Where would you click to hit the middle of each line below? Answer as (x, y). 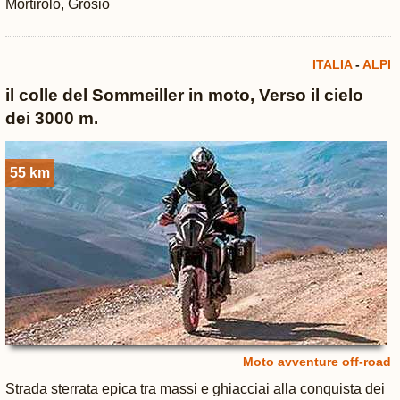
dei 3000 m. (51, 118)
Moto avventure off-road (317, 362)
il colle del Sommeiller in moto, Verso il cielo (184, 95)
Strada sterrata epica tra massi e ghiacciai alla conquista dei (195, 389)
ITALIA (332, 64)
